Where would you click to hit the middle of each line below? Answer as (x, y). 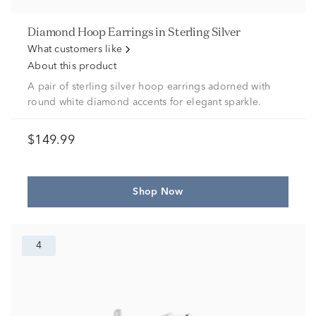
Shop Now (158, 192)
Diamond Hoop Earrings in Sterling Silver (138, 32)
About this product (72, 66)
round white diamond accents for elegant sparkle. (145, 102)
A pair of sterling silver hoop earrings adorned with (149, 87)
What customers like (75, 49)
